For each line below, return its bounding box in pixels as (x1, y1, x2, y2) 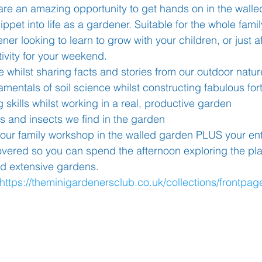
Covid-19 (9, 80, 56, 96)
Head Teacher (150, 33, 225, 49)
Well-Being (70, 33, 127, 49)
